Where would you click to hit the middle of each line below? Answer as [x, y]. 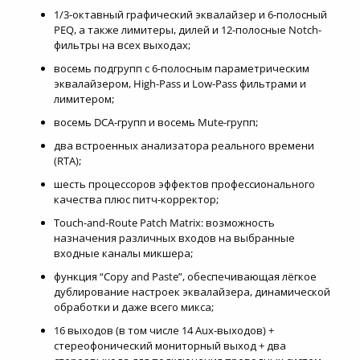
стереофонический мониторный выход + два [170, 345]
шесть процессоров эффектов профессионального [184, 184]
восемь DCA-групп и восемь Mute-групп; [155, 122]
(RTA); [67, 160]
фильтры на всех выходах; [122, 45]
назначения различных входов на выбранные [174, 237]
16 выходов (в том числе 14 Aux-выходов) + [164, 330]
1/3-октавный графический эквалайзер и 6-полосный [190, 14]
